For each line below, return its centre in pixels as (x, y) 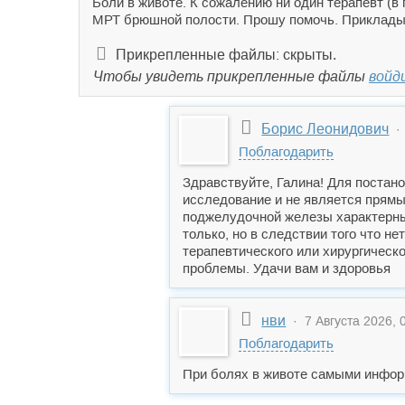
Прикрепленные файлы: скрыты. (226, 55)
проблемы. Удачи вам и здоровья (287, 268)
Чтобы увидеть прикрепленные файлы (231, 76)
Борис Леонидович (325, 129)
